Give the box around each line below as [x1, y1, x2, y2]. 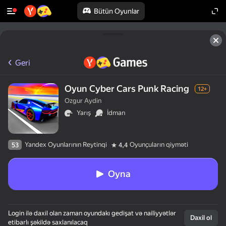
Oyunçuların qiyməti [130, 141, 188, 148]
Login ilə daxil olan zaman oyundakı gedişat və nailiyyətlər [8, 209, 176, 217]
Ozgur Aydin [65, 97, 101, 104]
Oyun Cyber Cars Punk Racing [65, 83, 189, 94]
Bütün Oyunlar [94, 7, 139, 15]
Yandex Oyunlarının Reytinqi [25, 141, 107, 148]
